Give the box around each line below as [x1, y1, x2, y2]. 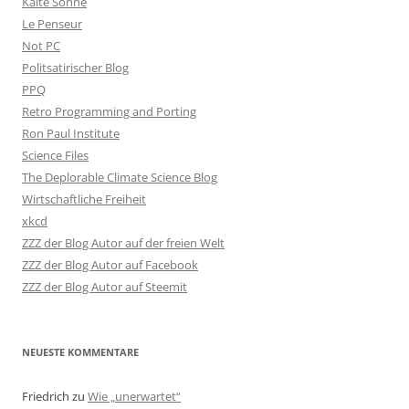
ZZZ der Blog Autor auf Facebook [22, 257, 198, 273]
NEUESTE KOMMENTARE [22, 345, 139, 359]
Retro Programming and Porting [22, 103, 196, 120]
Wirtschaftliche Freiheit [22, 191, 146, 207]
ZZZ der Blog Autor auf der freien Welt [22, 235, 225, 251]
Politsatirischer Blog [22, 59, 129, 76]
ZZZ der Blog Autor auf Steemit [22, 278, 187, 295]
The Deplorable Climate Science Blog [22, 169, 217, 185]
